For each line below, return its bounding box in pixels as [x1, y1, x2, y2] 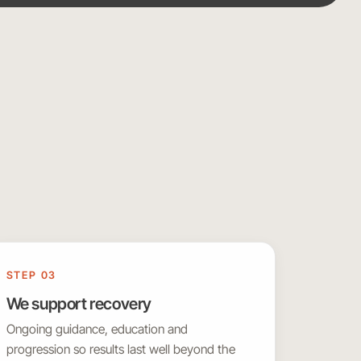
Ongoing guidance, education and [6, 322, 188, 338]
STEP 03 [6, 269, 57, 282]
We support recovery [6, 294, 152, 314]
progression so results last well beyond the [6, 342, 235, 358]
